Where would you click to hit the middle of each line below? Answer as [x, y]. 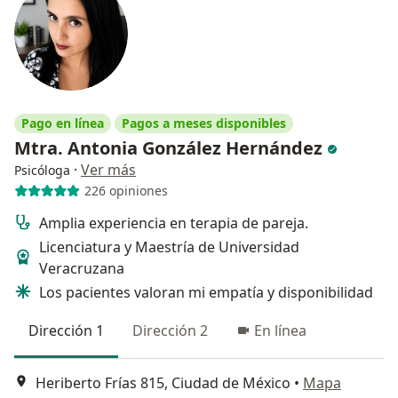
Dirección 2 [170, 330]
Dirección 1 [66, 330]
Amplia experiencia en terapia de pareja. [174, 223]
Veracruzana [82, 268]
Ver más [108, 169]
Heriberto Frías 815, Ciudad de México [163, 383]
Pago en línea [63, 123]
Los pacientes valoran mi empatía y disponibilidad [206, 292]
